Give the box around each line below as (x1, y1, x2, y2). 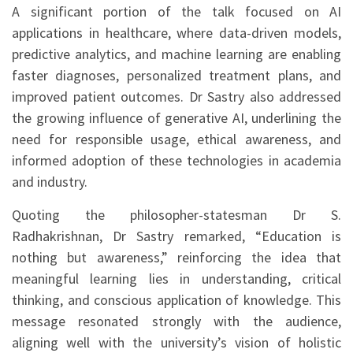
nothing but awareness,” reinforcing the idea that (12, 247, 341, 266)
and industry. (12, 172, 87, 191)
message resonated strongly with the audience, (12, 311, 341, 330)
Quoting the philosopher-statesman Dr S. (12, 205, 341, 224)
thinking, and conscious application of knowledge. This (12, 290, 341, 309)
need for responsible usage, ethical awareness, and (12, 129, 341, 148)
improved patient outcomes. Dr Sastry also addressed (12, 87, 341, 106)
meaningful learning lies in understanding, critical (12, 269, 341, 288)
